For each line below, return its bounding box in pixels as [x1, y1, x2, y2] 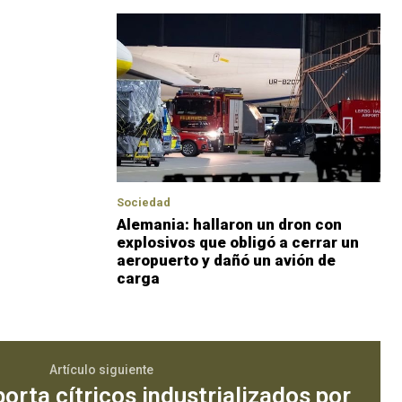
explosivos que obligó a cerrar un [117, 232, 359, 251]
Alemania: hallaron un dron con [117, 214, 342, 233]
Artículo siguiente [48, 362, 153, 377]
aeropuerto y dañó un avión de [117, 250, 336, 269]
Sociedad [117, 195, 170, 209]
